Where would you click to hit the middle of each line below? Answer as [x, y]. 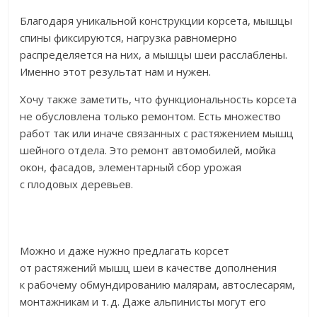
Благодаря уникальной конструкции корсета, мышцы [156, 21]
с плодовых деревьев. [77, 184]
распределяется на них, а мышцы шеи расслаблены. [154, 55]
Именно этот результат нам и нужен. [116, 72]
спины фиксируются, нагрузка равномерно [129, 38]
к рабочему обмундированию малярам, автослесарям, [158, 285]
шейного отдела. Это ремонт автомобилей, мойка [148, 150]
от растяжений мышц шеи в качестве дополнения [149, 268]
